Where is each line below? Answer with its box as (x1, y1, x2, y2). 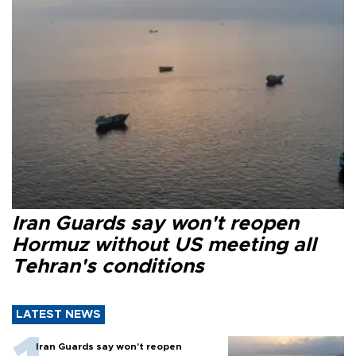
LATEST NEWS (16, 309, 101, 321)
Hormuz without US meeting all (12, 235, 316, 256)
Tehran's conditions (12, 257, 204, 277)
